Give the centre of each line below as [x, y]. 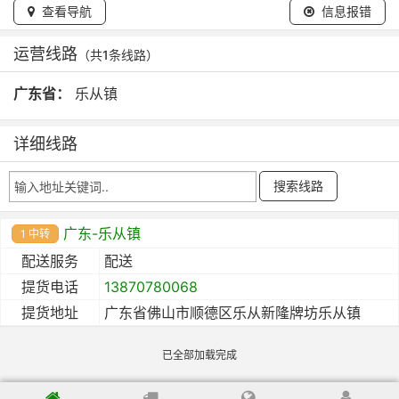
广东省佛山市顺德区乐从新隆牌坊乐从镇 [232, 312]
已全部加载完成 [199, 354]
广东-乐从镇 [102, 233]
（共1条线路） [118, 54]
